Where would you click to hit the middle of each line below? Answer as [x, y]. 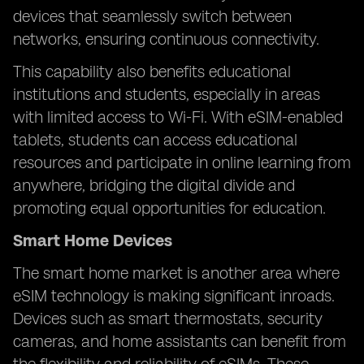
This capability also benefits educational [152, 71]
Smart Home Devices [93, 240]
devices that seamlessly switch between [152, 16]
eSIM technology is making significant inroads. [174, 296]
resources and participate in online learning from [182, 162]
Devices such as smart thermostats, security [168, 318]
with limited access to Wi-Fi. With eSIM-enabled [178, 117]
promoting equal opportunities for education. [169, 208]
